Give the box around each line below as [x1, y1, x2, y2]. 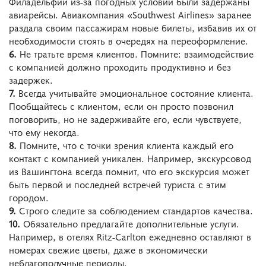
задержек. [9, 72, 53, 86]
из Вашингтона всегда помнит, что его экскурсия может [9, 164, 249, 178]
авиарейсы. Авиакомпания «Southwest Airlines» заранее [9, 7, 251, 21]
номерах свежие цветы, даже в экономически [9, 242, 208, 256]
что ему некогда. [9, 125, 80, 138]
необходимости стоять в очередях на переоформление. [9, 33, 248, 47]
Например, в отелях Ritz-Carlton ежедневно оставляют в [9, 229, 251, 243]
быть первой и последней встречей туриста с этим [9, 177, 226, 191]
